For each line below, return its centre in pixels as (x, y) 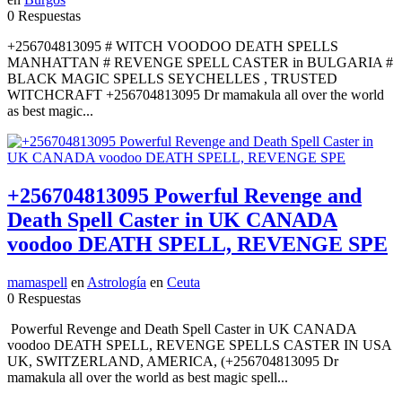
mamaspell (37, 283)
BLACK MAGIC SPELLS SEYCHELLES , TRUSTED (172, 79)
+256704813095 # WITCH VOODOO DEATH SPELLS (173, 47)
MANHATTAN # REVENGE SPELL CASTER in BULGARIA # (200, 63)
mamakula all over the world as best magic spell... (148, 378)
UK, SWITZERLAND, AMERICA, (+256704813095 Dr (173, 362)
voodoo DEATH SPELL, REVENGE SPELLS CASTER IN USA (199, 345)
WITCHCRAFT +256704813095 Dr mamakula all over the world (196, 95)
